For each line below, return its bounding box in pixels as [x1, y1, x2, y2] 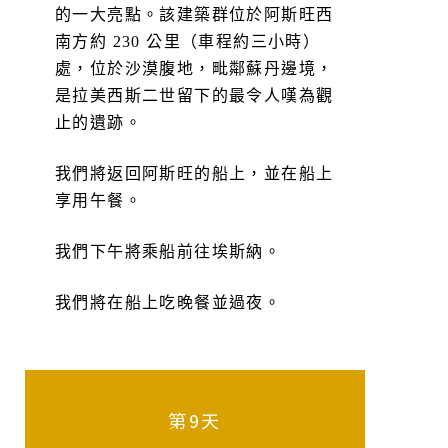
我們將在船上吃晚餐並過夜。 [55, 291, 282, 313]
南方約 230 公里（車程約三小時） [55, 30, 321, 52]
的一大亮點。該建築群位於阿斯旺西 [55, 3, 334, 25]
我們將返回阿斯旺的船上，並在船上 [55, 162, 334, 184]
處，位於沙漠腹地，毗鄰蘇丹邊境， [55, 57, 334, 79]
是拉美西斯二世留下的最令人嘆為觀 [55, 84, 334, 106]
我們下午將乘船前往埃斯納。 [55, 240, 282, 262]
